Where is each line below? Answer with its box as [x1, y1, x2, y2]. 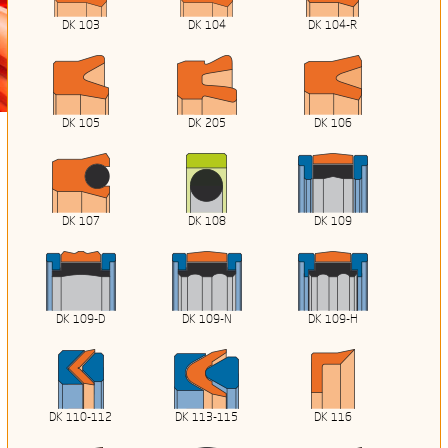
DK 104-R [308, 20, 358, 33]
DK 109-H [307, 314, 358, 327]
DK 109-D [56, 314, 106, 327]
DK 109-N [181, 314, 232, 327]
